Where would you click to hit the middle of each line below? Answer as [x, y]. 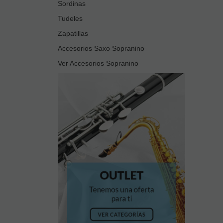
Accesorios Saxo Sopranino [101, 49]
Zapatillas [73, 34]
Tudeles [70, 19]
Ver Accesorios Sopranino [98, 63]
